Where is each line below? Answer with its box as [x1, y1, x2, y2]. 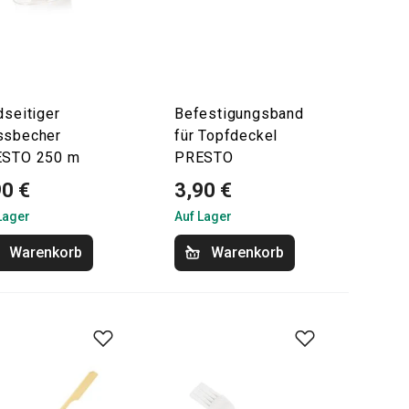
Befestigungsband [174, 105, 304, 122]
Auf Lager [174, 209, 232, 224]
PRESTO [174, 149, 234, 166]
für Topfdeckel [174, 127, 278, 144]
